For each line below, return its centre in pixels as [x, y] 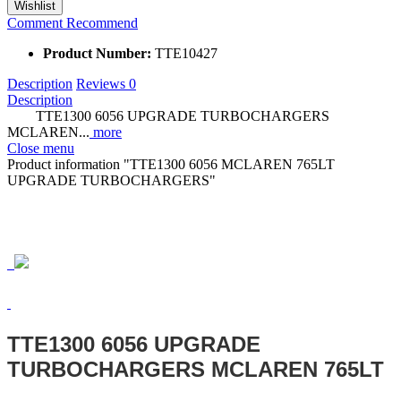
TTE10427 [186, 53]
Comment [37, 22]
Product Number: [99, 53]
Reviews [102, 83]
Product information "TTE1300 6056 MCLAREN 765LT [171, 164]
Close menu [41, 148]
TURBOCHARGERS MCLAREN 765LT [196, 369]
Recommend [102, 22]
